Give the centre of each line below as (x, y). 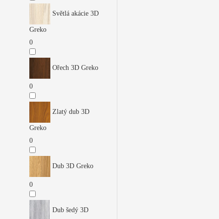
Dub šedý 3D (69, 210)
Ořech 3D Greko (74, 67)
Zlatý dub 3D (70, 111)
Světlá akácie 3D (75, 13)
